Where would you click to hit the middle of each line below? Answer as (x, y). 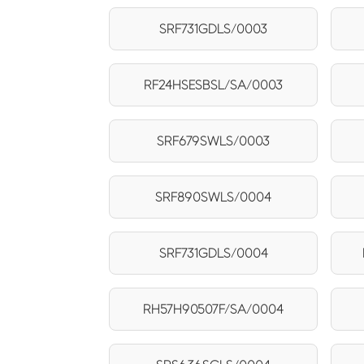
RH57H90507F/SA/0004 (214, 309)
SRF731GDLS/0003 (214, 28)
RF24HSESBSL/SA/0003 (214, 84)
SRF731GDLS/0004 (213, 253)
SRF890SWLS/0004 (214, 197)
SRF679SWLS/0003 (214, 141)
